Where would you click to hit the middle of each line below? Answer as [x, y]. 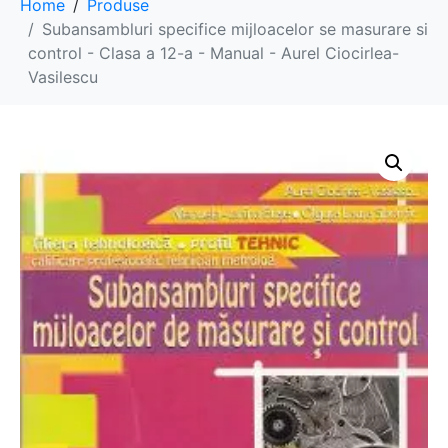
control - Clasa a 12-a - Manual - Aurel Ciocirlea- [213, 53]
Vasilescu [63, 77]
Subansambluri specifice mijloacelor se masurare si [235, 29]
